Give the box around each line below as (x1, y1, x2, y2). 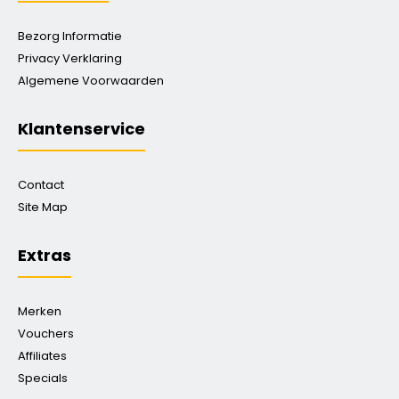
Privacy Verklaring (18, 50, 122, 67)
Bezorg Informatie (18, 28, 122, 45)
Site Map (18, 199, 68, 216)
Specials (18, 370, 68, 387)
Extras (18, 244, 71, 266)
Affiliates (18, 347, 67, 364)
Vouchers (18, 325, 74, 342)
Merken (18, 303, 61, 320)
